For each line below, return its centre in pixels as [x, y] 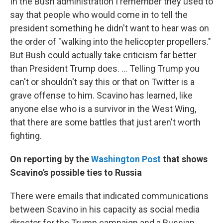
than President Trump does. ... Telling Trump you [105, 69]
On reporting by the [51, 159]
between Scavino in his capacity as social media [105, 210]
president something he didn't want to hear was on [110, 28]
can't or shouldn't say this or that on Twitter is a [102, 82]
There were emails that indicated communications [109, 196]
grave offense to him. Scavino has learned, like [101, 96]
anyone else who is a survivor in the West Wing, [103, 109]
